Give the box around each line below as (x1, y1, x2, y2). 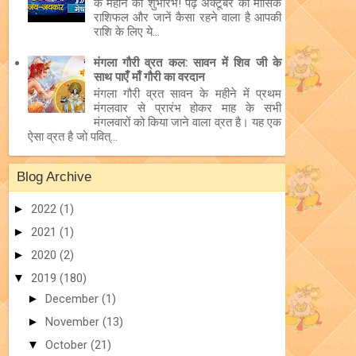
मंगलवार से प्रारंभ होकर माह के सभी (93, 100, 281, 115)
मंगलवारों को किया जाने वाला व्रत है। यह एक (93, 114, 281, 130)
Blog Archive (17, 169, 91, 184)
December (45, 291, 102, 306)
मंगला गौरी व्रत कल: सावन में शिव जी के (93, 55, 281, 70)
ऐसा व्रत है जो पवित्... (27, 129, 118, 144)
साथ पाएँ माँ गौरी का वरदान (93, 69, 205, 84)
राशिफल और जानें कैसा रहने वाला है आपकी (93, 10, 281, 25)
